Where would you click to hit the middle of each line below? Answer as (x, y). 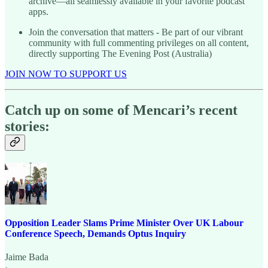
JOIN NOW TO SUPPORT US (66, 74)
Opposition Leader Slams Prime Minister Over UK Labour (124, 223)
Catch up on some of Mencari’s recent (121, 110)
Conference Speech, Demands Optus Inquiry (95, 233)
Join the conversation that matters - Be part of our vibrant (136, 32)
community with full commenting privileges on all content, (139, 43)
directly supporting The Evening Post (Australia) (120, 54)
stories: (27, 127)
